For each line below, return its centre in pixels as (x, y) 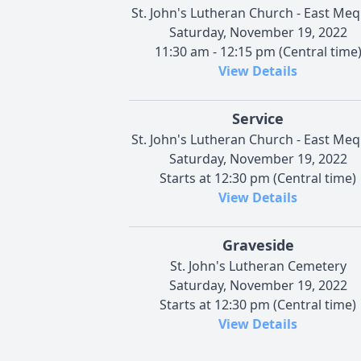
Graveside (258, 245)
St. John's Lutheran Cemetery (258, 266)
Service (258, 118)
